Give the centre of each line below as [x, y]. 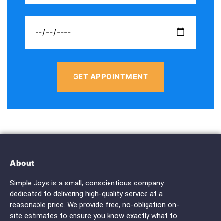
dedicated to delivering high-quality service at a [86, 194]
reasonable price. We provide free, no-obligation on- [94, 204]
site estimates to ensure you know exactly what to [93, 215]
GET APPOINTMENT [110, 76]
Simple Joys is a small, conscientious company [87, 183]
